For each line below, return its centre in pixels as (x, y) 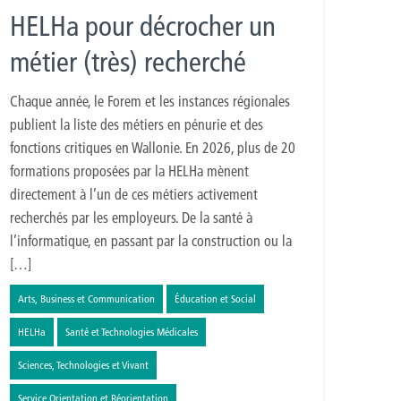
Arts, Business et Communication (86, 299)
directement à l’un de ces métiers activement (134, 195)
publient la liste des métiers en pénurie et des (137, 125)
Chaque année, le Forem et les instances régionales (150, 102)
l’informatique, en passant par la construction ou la (151, 241)
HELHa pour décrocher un (143, 27)
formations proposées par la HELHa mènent (129, 171)
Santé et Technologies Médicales (132, 332)
